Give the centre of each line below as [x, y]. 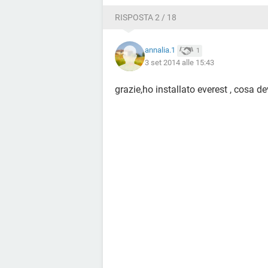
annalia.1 [160, 50]
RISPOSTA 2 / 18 [146, 17]
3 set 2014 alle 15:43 [179, 62]
